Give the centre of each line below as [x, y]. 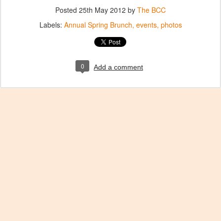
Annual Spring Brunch [98, 25]
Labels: [52, 25]
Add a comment [118, 67]
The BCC [151, 10]
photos [171, 25]
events [146, 25]
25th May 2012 [102, 10]
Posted [67, 10]
